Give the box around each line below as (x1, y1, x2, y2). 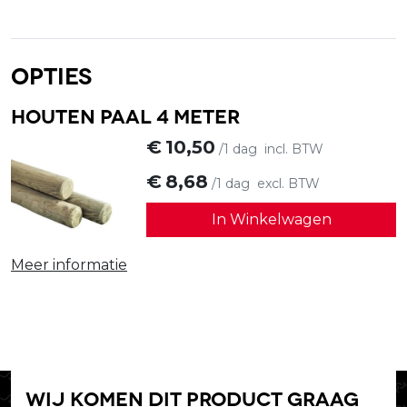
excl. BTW (257, 174, 321, 192)
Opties (11, 60, 92, 88)
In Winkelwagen (211, 210, 332, 228)
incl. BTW (264, 140, 324, 157)
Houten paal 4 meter (11, 102, 240, 126)
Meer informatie (11, 256, 127, 273)
